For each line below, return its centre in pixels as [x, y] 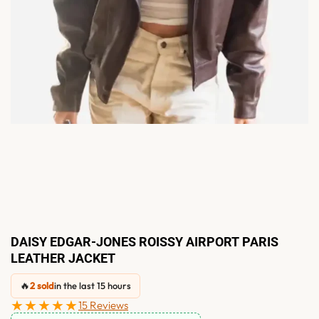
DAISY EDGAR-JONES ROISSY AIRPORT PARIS [145, 241]
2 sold [42, 286]
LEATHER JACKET [63, 258]
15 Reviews [103, 305]
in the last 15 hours [93, 286]
